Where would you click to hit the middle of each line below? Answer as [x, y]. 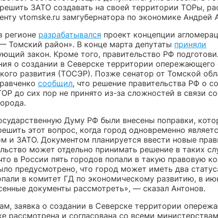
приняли [190, 45]
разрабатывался [70, 35]
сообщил [55, 83]
